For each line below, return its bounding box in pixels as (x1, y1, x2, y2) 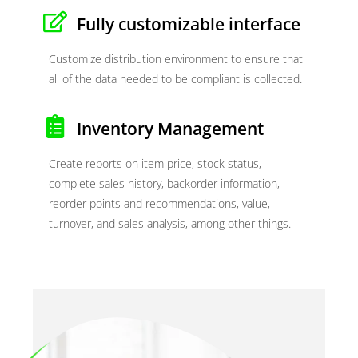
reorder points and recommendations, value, (49, 195, 271, 211)
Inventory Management (76, 117, 264, 140)
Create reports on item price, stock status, (49, 155, 262, 171)
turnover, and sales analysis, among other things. (49, 215, 292, 231)
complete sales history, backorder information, (49, 175, 280, 191)
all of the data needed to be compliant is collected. (49, 70, 303, 86)
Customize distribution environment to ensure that (49, 50, 304, 66)
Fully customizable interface (76, 12, 300, 35)
